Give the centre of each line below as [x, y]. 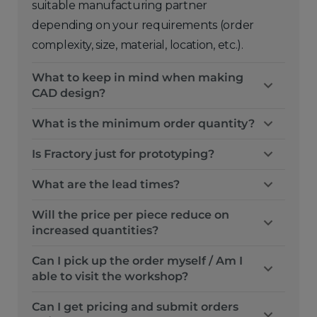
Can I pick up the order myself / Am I [137, 261]
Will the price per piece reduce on [131, 215]
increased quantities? [95, 230]
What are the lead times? [106, 184]
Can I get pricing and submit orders [135, 307]
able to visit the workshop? [110, 276]
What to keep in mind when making [138, 77]
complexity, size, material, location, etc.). [138, 45]
